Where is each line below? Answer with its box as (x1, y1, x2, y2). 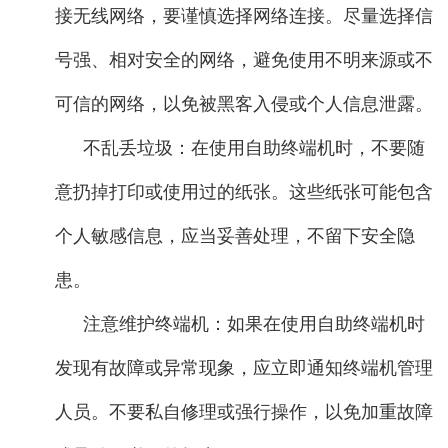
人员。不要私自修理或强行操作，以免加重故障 (55, 401, 433, 422)
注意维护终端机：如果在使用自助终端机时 (83, 313, 425, 334)
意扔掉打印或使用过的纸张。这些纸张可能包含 (55, 181, 433, 202)
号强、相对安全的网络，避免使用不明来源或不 (55, 49, 433, 70)
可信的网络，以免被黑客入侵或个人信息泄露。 (55, 93, 433, 114)
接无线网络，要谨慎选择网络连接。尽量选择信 (55, 5, 433, 26)
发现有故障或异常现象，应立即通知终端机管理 (55, 357, 433, 378)
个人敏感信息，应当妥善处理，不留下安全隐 (55, 225, 415, 246)
